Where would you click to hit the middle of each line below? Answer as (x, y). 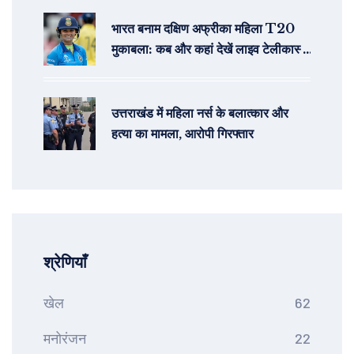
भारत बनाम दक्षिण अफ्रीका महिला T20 (203, 29)
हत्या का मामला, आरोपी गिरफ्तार (183, 134)
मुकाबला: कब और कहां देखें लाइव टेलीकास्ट (209, 49)
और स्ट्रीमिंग (140, 70)
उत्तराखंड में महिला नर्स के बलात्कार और (200, 113)
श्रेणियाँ (65, 263)
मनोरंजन (65, 339)
